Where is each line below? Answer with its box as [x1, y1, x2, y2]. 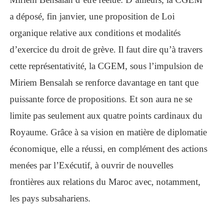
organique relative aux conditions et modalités [10, 28, 181, 38]
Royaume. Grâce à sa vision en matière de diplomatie [10, 127, 207, 137]
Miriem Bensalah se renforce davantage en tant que [10, 77, 199, 88]
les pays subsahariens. [10, 193, 91, 203]
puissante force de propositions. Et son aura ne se [10, 94, 192, 104]
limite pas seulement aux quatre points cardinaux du [10, 110, 202, 121]
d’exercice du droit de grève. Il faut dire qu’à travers [10, 44, 202, 54]
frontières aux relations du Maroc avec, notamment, [10, 177, 200, 187]
